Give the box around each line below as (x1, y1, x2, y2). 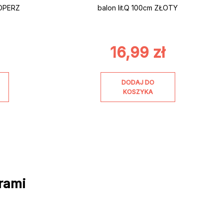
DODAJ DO (121, 78, 154, 86)
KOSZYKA (122, 88, 153, 96)
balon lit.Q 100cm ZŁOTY (98, 3, 178, 12)
